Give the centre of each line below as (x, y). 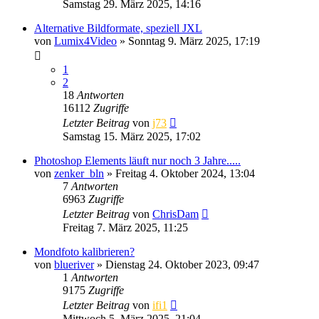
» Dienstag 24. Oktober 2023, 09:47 (177, 264)
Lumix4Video (85, 41)
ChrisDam (176, 214)
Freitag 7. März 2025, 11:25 (125, 227)
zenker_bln (79, 173)
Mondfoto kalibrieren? (84, 251)
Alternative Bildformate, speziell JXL (118, 28)
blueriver (74, 264)
